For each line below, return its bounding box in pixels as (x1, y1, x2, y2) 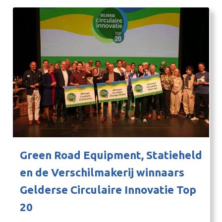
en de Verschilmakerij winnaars (20, 166, 184, 179)
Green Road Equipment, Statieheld (20, 149, 202, 162)
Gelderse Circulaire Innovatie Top (20, 183, 196, 196)
